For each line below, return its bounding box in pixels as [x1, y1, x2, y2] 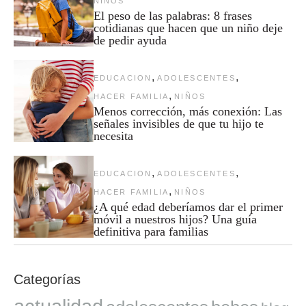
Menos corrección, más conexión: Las [93, 104, 282, 118]
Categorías [14, 271, 81, 287]
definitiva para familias [93, 224, 208, 238]
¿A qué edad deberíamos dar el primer [93, 199, 283, 214]
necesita [93, 128, 133, 143]
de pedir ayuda [93, 33, 167, 47]
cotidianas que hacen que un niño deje [93, 20, 283, 35]
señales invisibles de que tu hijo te [93, 116, 264, 130]
